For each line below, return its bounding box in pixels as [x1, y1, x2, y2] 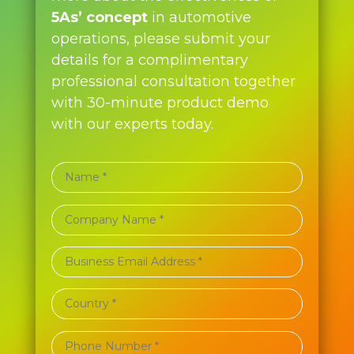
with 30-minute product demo [51, 93, 269, 111]
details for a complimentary [51, 51, 248, 69]
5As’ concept [51, 8, 152, 26]
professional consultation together [51, 72, 296, 90]
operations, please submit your [51, 29, 270, 47]
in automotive [151, 8, 251, 26]
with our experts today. [51, 115, 213, 133]
